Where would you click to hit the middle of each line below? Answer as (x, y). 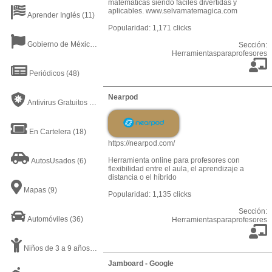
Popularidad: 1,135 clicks (150, 194)
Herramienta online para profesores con (174, 160)
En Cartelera (49, 132)
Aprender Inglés (53, 15)
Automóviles (47, 219)
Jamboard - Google (141, 263)
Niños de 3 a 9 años (56, 248)
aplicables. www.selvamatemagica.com (173, 11)
